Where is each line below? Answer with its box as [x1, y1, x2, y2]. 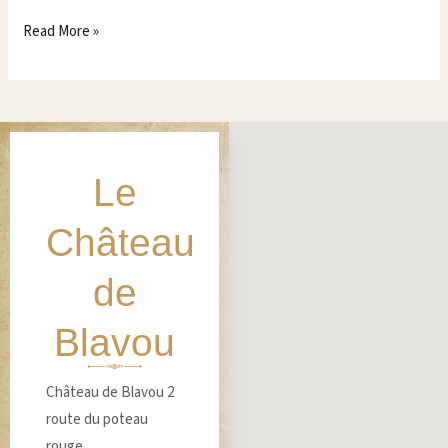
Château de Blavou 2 [46, 382, 174, 404]
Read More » [23, 21, 100, 43]
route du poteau [46, 409, 148, 431]
